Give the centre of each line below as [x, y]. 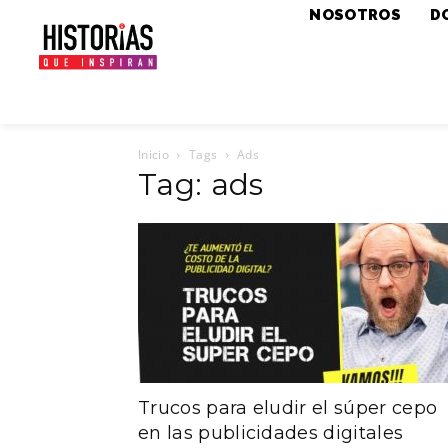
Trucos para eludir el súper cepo [288, 408]
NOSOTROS [355, 15]
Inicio [153, 154]
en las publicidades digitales [271, 433]
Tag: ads [201, 184]
